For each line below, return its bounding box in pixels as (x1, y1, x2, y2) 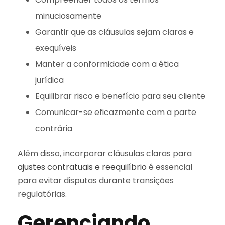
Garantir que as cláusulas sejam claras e (35, 26, 194, 38)
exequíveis (35, 42, 76, 54)
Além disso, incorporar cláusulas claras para (18, 147, 192, 159)
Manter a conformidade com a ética (35, 58, 179, 70)
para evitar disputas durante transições (18, 174, 174, 186)
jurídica (35, 74, 64, 86)
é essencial (147, 161, 192, 173)
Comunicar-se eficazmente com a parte (35, 106, 196, 118)
